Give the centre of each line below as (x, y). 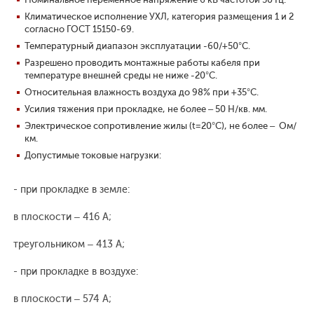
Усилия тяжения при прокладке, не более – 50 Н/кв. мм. (146, 109)
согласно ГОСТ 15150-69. (79, 29)
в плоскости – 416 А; (61, 217)
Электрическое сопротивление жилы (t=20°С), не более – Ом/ (161, 126)
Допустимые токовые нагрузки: (93, 156)
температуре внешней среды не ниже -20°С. (121, 76)
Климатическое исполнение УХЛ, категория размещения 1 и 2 (159, 17)
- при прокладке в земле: (70, 190)
